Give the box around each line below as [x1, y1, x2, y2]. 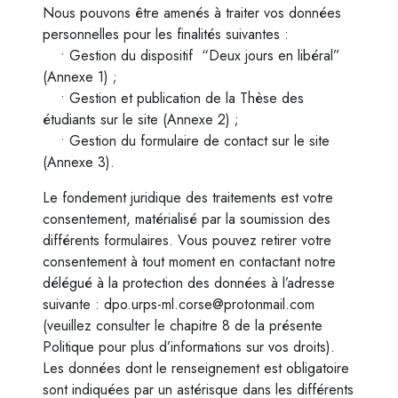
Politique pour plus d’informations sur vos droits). [43, 337, 335, 357]
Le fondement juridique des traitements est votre [43, 187, 333, 208]
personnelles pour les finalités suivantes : [43, 24, 289, 44]
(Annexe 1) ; [43, 67, 117, 87]
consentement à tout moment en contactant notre [43, 251, 336, 272]
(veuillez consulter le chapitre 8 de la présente [43, 315, 322, 336]
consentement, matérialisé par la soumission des [43, 209, 330, 229]
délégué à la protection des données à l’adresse [43, 273, 335, 293]
